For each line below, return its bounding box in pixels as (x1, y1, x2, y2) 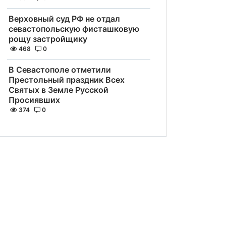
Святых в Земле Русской (9, 85, 108, 95)
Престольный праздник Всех (9, 75, 125, 85)
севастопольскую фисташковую (9, 24, 139, 34)
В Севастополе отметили (9, 65, 111, 75)
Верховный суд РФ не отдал (9, 14, 120, 24)
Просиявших (9, 95, 60, 105)
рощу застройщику (9, 34, 87, 44)
